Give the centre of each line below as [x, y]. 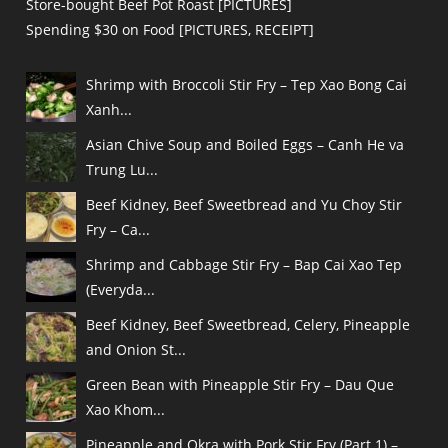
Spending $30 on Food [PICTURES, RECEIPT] [170, 30]
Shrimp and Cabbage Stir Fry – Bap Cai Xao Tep [244, 265]
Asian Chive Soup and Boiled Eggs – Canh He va [245, 145]
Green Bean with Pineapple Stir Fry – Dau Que [240, 385]
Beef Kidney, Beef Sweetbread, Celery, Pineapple [248, 325]
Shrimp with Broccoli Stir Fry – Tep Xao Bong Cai [247, 85]
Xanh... [109, 110]
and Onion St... [136, 350]
